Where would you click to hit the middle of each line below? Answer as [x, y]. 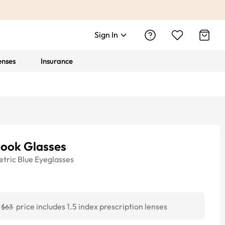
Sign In [106, 35]
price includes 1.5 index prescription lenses [92, 206]
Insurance [57, 61]
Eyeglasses [54, 159]
